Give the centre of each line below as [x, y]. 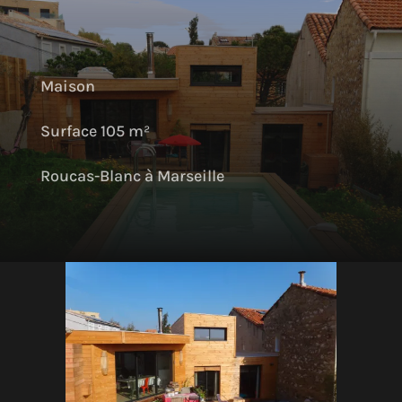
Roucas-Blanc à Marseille [132, 176]
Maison [67, 86]
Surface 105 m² [95, 131]
